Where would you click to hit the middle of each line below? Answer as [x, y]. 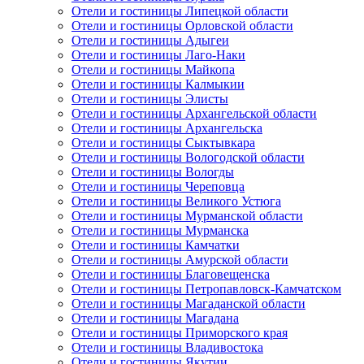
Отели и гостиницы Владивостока [167, 348]
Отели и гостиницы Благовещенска [171, 275]
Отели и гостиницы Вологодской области [188, 158]
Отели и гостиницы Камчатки [156, 245]
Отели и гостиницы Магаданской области [188, 304]
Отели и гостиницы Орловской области [182, 26]
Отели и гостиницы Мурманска [160, 231]
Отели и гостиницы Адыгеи [150, 41]
